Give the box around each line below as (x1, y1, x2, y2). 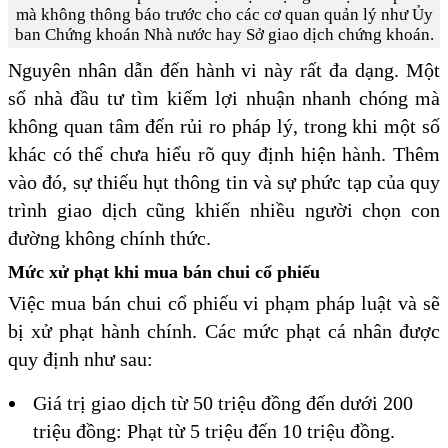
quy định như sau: (8, 348, 153, 371)
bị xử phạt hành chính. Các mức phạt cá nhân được (8, 320, 440, 343)
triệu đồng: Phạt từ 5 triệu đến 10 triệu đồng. (33, 420, 395, 443)
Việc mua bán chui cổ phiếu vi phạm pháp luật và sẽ (8, 292, 440, 315)
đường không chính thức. (8, 227, 211, 250)
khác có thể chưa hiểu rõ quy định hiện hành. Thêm (8, 143, 440, 166)
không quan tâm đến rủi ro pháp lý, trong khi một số (8, 115, 440, 138)
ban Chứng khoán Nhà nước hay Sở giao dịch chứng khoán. (14, 25, 434, 45)
